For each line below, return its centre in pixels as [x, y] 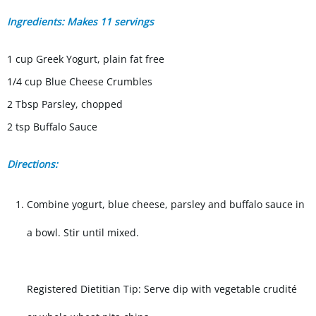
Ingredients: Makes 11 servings [80, 22]
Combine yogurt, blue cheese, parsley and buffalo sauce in [166, 205]
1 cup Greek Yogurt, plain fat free [86, 59]
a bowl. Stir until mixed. [83, 233]
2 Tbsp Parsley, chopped [65, 104]
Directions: [32, 164]
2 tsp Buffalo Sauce [52, 127]
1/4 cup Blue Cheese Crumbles [80, 82]
